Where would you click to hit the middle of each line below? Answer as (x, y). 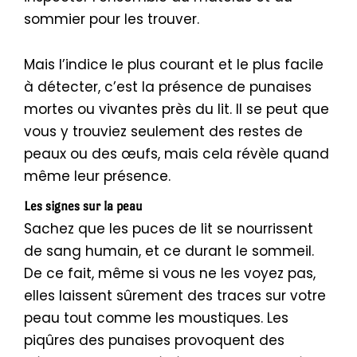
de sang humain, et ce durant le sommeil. (169, 251)
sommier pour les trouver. (112, 19)
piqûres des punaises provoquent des (154, 341)
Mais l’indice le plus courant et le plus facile (174, 65)
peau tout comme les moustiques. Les (156, 318)
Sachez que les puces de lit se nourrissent (169, 229)
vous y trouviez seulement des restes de (163, 132)
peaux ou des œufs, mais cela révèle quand (177, 154)
